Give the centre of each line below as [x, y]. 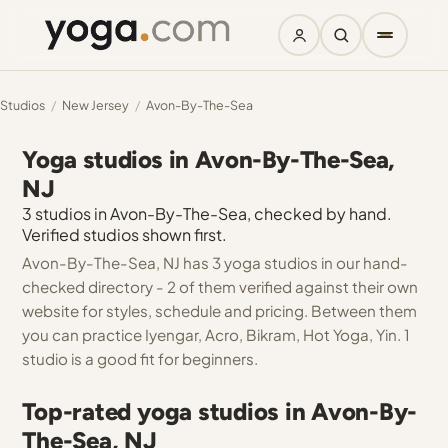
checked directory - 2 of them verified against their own [220, 286]
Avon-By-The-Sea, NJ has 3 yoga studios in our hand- [215, 262]
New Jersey [95, 105]
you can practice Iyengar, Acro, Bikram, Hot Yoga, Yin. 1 [216, 334]
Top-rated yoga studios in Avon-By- [220, 411]
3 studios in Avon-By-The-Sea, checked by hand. [207, 213]
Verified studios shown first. [125, 234]
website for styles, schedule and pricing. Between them [220, 310]
